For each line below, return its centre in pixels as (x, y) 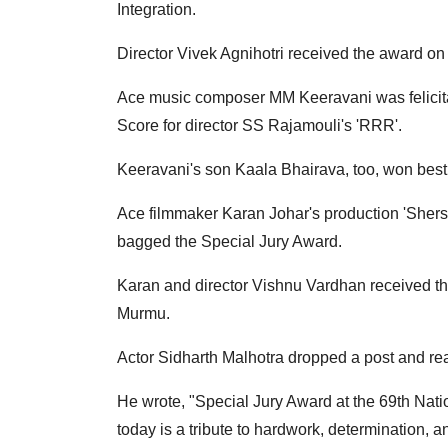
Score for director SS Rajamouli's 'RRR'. (259, 126)
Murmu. (143, 314)
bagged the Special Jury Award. (229, 242)
